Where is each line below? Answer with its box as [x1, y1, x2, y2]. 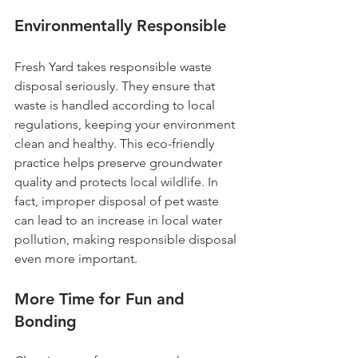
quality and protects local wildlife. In [14, 174, 221, 189]
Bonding [14, 312, 77, 331]
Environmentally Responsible [14, 16, 226, 35]
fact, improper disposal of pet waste [14, 193, 222, 209]
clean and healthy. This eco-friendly [14, 136, 217, 151]
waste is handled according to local [14, 97, 218, 113]
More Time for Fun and [14, 289, 189, 308]
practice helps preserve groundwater [14, 155, 225, 170]
